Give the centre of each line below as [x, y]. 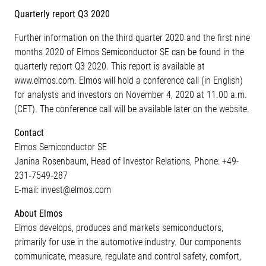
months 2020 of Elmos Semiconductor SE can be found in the [129, 52]
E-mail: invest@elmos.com [63, 190]
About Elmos [38, 213]
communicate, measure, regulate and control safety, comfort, [128, 256]
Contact [29, 133]
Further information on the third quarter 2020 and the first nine [132, 38]
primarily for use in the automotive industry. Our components [128, 242]
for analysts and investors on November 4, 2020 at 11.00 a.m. [131, 95]
